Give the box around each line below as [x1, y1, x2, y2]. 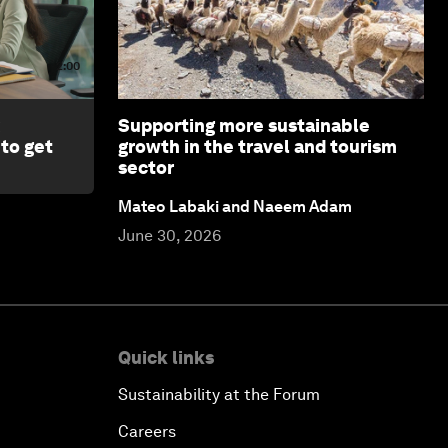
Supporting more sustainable [118, 114, 370, 136]
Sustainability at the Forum [118, 384, 320, 404]
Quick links [118, 346, 214, 368]
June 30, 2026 [118, 225, 221, 245]
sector [118, 156, 174, 178]
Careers [118, 421, 176, 441]
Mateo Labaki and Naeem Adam [118, 196, 352, 216]
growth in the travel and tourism [118, 135, 397, 157]
